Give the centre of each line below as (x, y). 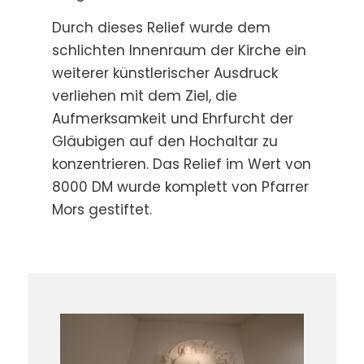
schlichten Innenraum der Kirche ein (179, 50)
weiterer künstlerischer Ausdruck (165, 73)
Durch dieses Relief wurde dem (161, 27)
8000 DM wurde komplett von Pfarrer (180, 186)
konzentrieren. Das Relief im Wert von (181, 164)
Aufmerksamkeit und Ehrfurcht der (172, 118)
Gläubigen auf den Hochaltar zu (165, 141)
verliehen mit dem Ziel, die (144, 95)
